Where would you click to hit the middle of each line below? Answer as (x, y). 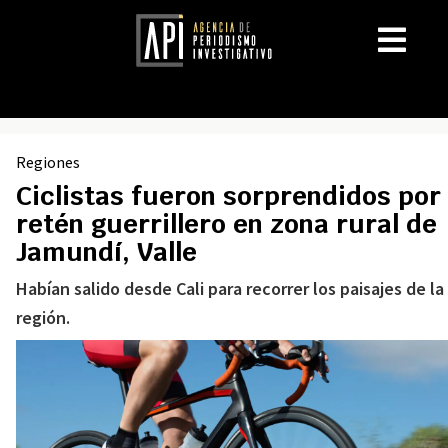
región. (43, 317)
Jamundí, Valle (106, 252)
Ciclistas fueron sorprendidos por (228, 196)
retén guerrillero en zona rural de (226, 224)
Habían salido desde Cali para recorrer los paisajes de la (230, 288)
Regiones (48, 162)
